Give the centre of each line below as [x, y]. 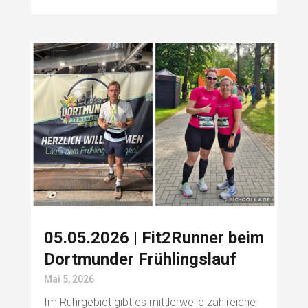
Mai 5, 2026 [69, 279]
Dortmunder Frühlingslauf [140, 260]
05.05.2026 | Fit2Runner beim [154, 238]
